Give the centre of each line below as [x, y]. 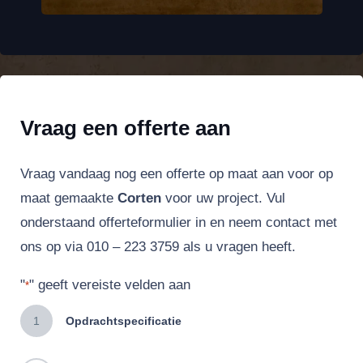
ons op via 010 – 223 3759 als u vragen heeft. [158, 246]
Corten [139, 198]
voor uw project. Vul [223, 198]
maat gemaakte [69, 198]
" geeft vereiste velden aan [110, 284]
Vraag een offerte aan [126, 128]
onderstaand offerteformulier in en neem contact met [179, 222]
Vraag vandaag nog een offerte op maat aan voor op [177, 173]
